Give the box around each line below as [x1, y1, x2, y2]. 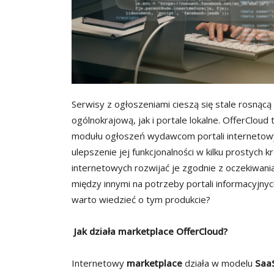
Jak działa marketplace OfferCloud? [74, 225, 228, 238]
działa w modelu [185, 257, 255, 270]
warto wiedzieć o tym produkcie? [72, 193, 210, 206]
